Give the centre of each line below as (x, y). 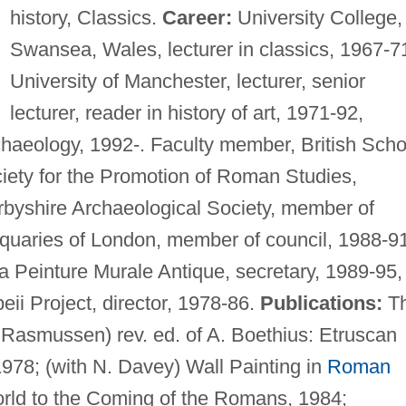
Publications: (321, 303)
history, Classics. (86, 17)
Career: (197, 17)
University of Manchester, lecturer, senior (187, 81)
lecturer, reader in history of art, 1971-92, (186, 112)
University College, (317, 17)
